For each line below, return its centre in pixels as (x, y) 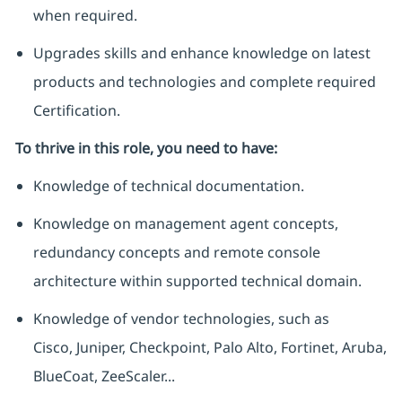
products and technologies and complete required (204, 82)
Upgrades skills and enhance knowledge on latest (201, 53)
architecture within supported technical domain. (197, 281)
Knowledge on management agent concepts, (185, 224)
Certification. (76, 111)
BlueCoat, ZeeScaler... (104, 376)
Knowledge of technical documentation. (168, 186)
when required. (85, 16)
